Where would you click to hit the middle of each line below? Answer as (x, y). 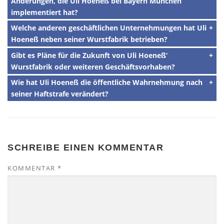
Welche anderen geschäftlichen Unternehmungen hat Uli (109, 28)
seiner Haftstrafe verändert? (60, 94)
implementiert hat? (44, 12)
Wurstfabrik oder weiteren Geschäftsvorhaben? (93, 66)
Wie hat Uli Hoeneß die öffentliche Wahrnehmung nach (107, 82)
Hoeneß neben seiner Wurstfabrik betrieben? (89, 39)
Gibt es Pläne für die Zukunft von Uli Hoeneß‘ (89, 55)
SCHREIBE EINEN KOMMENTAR (85, 148)
